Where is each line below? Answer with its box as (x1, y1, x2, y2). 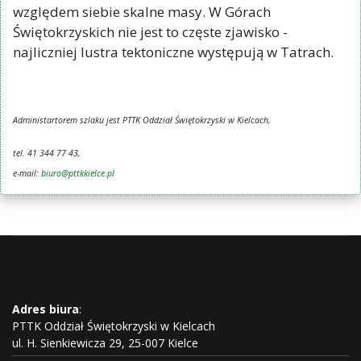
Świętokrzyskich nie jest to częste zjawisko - (13, 22, 288, 41)
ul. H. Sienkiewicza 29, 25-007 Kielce (12, 334, 198, 351)
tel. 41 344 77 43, (13, 147, 81, 159)
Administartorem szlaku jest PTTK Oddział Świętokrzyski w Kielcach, (13, 114, 271, 126)
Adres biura (12, 301, 79, 317)
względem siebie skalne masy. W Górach (13, 2, 271, 21)
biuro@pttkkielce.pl (41, 167, 114, 179)
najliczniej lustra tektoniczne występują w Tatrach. (13, 42, 334, 61)
